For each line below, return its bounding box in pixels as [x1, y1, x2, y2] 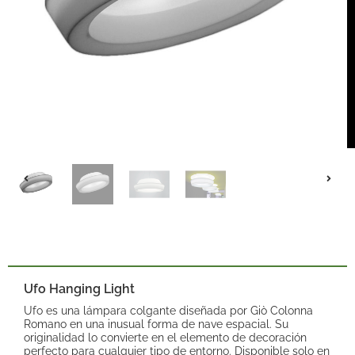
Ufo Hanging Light [24, 281, 135, 297]
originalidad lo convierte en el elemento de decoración [24, 330, 307, 345]
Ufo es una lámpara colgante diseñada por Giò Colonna [24, 303, 313, 318]
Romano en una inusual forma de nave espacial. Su [24, 317, 288, 331]
